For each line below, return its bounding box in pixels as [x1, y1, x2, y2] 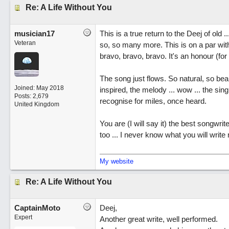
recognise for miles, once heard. [99, 97, 207, 105]
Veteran [14, 39, 36, 47]
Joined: [14, 84, 36, 91]
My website [99, 157, 133, 165]
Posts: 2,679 [14, 93, 49, 100]
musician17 [14, 29, 55, 38]
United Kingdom [14, 101, 59, 108]
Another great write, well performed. [99, 215, 218, 223]
